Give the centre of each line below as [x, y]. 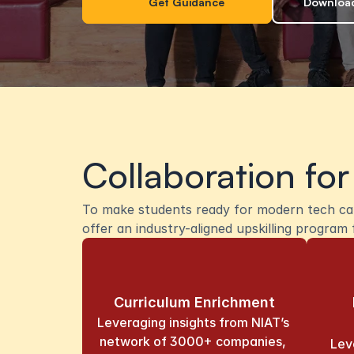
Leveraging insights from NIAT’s [193, 322]
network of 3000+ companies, [193, 341]
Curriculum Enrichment [194, 302]
